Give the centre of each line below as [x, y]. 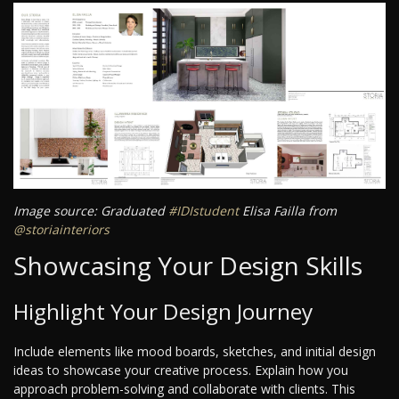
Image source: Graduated [91, 211]
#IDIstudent [204, 211]
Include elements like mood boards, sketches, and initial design [195, 352]
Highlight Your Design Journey [163, 312]
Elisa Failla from [288, 211]
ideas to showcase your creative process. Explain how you [181, 370]
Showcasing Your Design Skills [188, 266]
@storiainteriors [61, 230]
